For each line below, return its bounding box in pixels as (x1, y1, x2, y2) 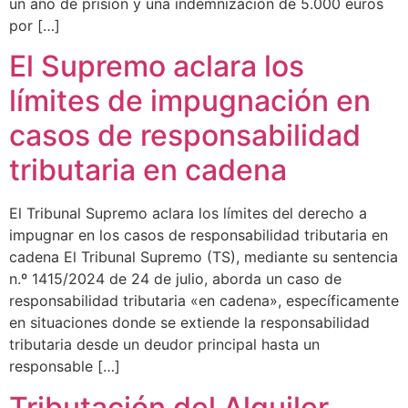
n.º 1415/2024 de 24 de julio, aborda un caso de (9, 270, 342, 289)
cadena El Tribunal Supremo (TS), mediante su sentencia (9, 248, 398, 267)
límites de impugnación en (9, 83, 371, 119)
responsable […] (9, 357, 120, 376)
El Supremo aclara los (9, 48, 304, 85)
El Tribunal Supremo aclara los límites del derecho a (9, 204, 367, 223)
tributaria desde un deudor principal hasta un (9, 335, 320, 354)
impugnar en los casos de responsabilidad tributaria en (9, 226, 388, 245)
